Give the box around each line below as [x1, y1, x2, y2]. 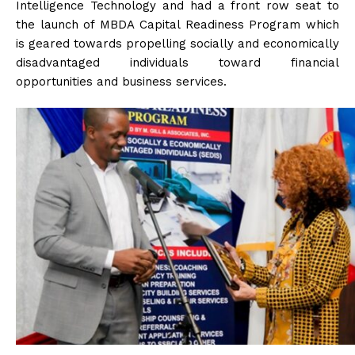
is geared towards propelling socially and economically [16, 36, 339, 52]
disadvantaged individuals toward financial [16, 55, 339, 71]
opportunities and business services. [16, 74, 227, 90]
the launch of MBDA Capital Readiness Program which [16, 17, 339, 32]
